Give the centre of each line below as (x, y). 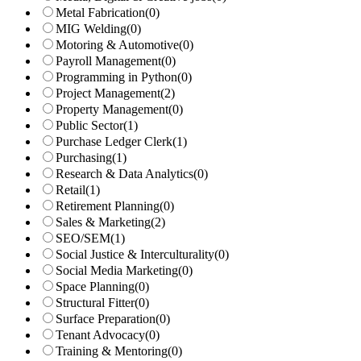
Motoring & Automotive (117, 45)
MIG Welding (91, 29)
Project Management (108, 93)
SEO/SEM (83, 238)
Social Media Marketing (117, 270)
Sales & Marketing (103, 222)
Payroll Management (108, 61)
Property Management (112, 109)
